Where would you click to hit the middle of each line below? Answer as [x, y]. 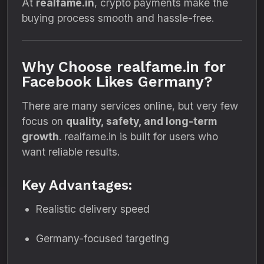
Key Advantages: [77, 185]
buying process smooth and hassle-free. [118, 18]
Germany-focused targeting [103, 238]
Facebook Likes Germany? [117, 82]
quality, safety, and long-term [141, 121]
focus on [44, 121]
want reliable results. [71, 152]
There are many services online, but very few [130, 106]
